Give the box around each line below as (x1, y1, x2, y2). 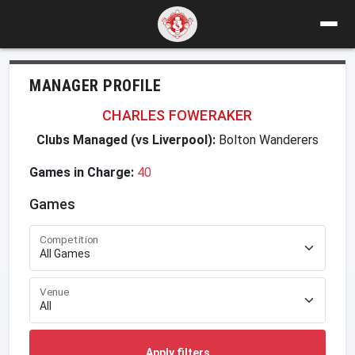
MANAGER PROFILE (29, 75, 162, 95)
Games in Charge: (29, 164, 134, 180)
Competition (40, 232, 99, 246)
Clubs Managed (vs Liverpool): (36, 132, 216, 147)
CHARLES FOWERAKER (102, 106, 253, 124)
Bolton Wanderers (216, 132, 319, 147)
